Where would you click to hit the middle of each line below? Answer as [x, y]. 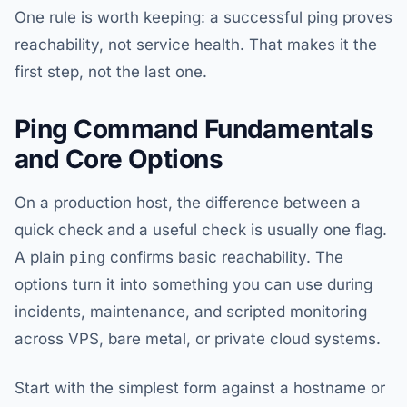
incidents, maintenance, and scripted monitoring [191, 312]
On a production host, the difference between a [188, 203]
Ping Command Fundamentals [194, 129]
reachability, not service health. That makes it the [196, 45]
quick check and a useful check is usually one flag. [201, 230]
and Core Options [119, 159]
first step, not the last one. [111, 72]
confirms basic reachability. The [224, 257]
